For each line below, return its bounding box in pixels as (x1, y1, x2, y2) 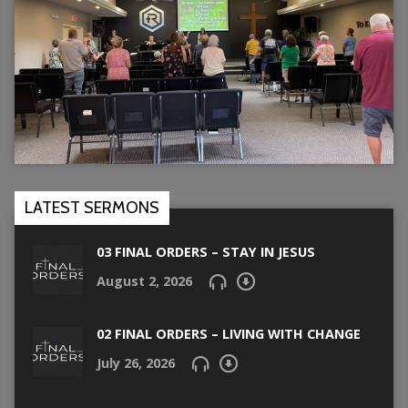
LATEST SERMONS (24, 198, 159, 219)
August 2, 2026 (96, 272, 192, 291)
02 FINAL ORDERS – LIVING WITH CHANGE (96, 325, 361, 343)
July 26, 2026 (96, 354, 175, 372)
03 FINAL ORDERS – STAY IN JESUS (96, 243, 315, 261)
